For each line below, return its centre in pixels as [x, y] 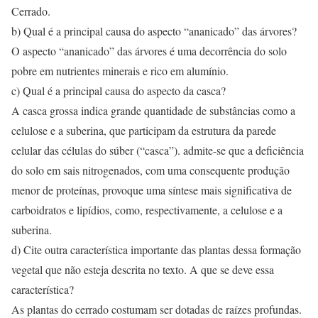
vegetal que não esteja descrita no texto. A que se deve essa [143, 269]
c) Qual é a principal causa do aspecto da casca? [119, 91]
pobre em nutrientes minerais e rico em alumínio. [120, 71]
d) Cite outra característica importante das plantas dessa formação [156, 250]
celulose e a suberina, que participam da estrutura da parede [144, 130]
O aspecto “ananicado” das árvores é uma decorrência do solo [149, 51]
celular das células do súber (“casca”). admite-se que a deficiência [158, 150]
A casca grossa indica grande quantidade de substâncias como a [153, 110]
